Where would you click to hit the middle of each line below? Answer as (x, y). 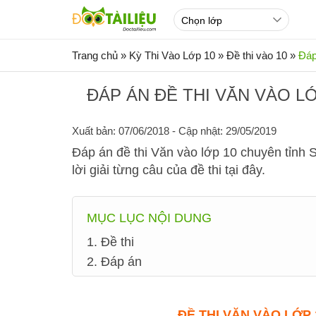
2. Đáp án (114, 262)
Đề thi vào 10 (257, 55)
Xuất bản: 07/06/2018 (121, 131)
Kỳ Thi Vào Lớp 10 (172, 55)
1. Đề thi (110, 242)
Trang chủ (95, 55)
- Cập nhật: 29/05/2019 (223, 131)
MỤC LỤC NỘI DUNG (149, 218)
